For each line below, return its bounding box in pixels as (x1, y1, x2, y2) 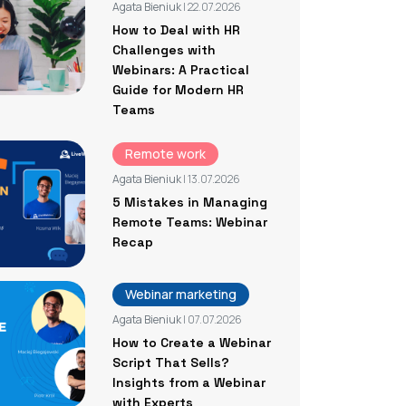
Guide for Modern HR (111, 81, 244, 98)
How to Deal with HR (111, 21, 240, 38)
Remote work (124, 144, 206, 162)
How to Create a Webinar (111, 333, 271, 351)
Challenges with (111, 41, 216, 58)
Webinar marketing (124, 285, 237, 303)
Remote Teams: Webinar (111, 213, 267, 230)
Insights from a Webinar (111, 373, 266, 391)
